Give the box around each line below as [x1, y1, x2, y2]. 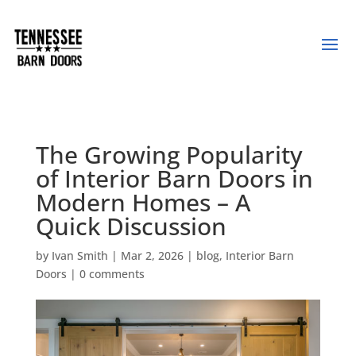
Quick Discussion [35, 209, 226, 242]
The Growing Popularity [35, 137, 303, 171]
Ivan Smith [51, 247, 108, 263]
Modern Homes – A [35, 185, 250, 219]
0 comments [79, 265, 145, 281]
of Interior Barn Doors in [35, 161, 313, 195]
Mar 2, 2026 [120, 247, 184, 263]
